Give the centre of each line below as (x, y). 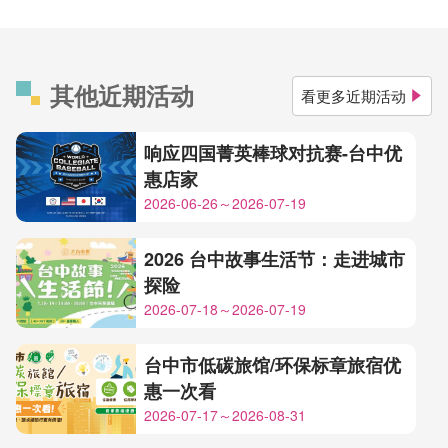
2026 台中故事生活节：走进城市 (274, 258)
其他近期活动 (122, 95)
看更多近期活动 (353, 95)
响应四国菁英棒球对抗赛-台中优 (273, 152)
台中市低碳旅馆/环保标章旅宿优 (272, 364)
